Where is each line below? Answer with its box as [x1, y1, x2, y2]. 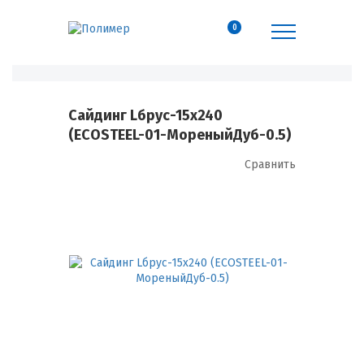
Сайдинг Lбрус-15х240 [68, 106, 223, 124]
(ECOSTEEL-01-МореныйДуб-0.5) [68, 126, 291, 144]
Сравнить [245, 158, 296, 171]
